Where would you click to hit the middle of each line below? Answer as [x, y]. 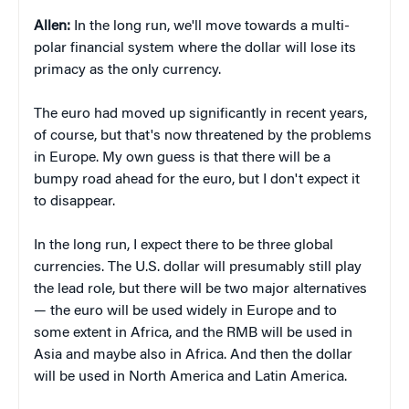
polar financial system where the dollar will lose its [195, 49]
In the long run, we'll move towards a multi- [210, 27]
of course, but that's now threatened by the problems [203, 136]
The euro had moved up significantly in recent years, [200, 115]
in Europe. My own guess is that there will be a [182, 158]
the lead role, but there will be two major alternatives [200, 290]
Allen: [52, 27]
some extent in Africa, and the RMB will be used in [193, 334]
